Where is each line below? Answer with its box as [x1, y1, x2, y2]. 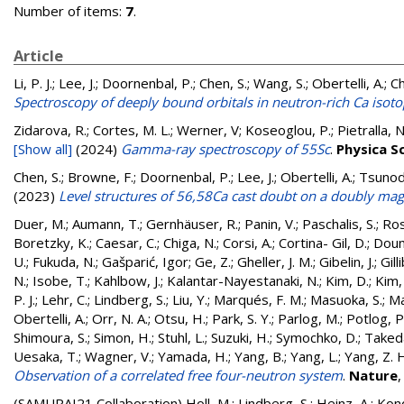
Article [14, 45, 63, 66]
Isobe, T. [32, 271, 87, 289]
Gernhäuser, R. [146, 215, 238, 233]
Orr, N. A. [92, 309, 148, 327]
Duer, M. [14, 215, 66, 233]
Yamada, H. [158, 347, 228, 365]
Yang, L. [290, 347, 338, 365]
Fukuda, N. [32, 252, 96, 271]
